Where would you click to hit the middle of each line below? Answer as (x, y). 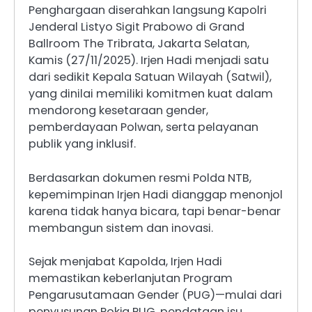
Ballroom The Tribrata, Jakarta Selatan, (139, 44)
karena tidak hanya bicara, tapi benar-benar (155, 211)
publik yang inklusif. (82, 144)
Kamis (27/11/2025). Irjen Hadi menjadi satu (149, 61)
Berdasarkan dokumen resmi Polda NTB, (140, 178)
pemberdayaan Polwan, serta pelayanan (143, 127)
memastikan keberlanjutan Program (131, 278)
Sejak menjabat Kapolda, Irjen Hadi (125, 261)
